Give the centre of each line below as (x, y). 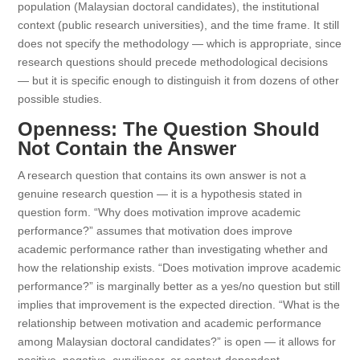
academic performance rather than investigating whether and (173, 249)
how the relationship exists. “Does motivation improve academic (180, 268)
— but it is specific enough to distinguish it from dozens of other (179, 80)
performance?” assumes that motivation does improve (155, 231)
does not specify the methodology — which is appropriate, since (180, 43)
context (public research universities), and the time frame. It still (179, 25)
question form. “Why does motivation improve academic (160, 212)
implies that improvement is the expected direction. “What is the (179, 305)
